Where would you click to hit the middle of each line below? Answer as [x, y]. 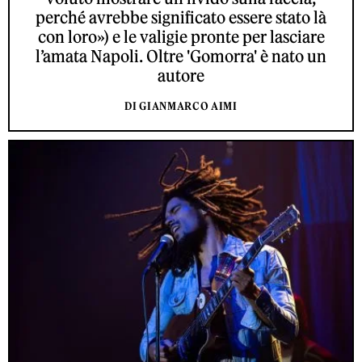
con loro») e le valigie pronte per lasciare [181, 36]
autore [181, 75]
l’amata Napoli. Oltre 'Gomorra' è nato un [181, 56]
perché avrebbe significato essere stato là [181, 17]
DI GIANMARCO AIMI [181, 106]
